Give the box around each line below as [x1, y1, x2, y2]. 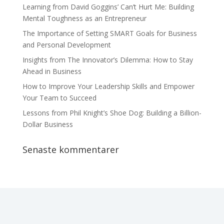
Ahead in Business [22, 66, 81, 76]
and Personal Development [22, 40, 111, 49]
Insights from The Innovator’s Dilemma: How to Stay [22, 55, 193, 64]
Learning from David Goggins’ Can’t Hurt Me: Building [22, 2, 194, 11]
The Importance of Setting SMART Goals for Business [22, 28, 197, 38]
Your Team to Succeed [22, 93, 96, 102]
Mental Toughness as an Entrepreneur [22, 13, 146, 23]
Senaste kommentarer [22, 143, 119, 155]
